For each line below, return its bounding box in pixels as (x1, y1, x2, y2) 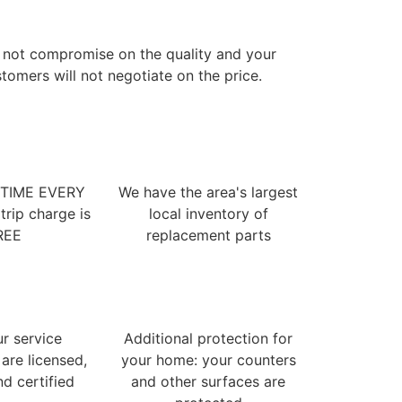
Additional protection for (124, 328, 293, 347)
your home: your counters (120, 350, 296, 369)
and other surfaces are (131, 371, 285, 390)
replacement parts (145, 225, 271, 244)
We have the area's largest (118, 182, 298, 201)
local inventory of (148, 204, 268, 223)
